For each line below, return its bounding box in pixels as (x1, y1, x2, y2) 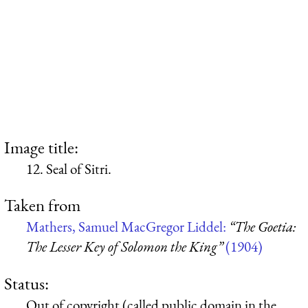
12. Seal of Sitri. (26, 159, 111, 178)
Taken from (4, 194, 80, 217)
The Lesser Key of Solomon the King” (26, 237, 223, 256)
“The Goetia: (229, 217, 296, 236)
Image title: (4, 135, 78, 158)
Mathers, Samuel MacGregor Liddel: (26, 217, 229, 236)
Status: (4, 272, 49, 294)
